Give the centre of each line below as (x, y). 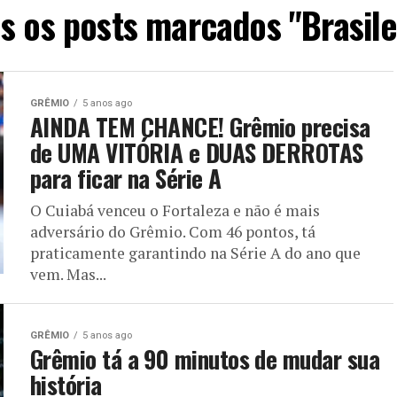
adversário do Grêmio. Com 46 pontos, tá (173, 232)
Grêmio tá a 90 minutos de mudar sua (205, 359)
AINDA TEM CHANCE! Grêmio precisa (200, 127)
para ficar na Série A (126, 178)
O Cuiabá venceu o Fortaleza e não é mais (175, 210)
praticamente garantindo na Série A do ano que (195, 253)
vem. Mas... (68, 274)
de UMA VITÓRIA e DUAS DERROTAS (197, 152)
